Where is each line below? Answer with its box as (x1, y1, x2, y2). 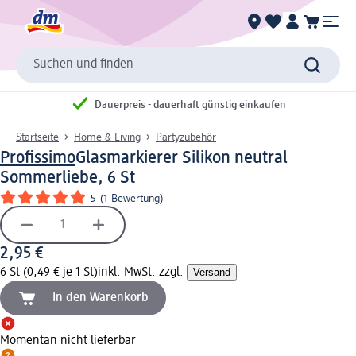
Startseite (16, 131, 59, 143)
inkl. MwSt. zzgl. (98, 265, 187, 279)
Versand (193, 265, 230, 278)
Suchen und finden (33, 58, 133, 72)
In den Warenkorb (52, 291, 149, 304)
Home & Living (74, 131, 141, 143)
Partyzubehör (156, 131, 216, 143)
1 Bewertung (103, 192, 160, 204)
